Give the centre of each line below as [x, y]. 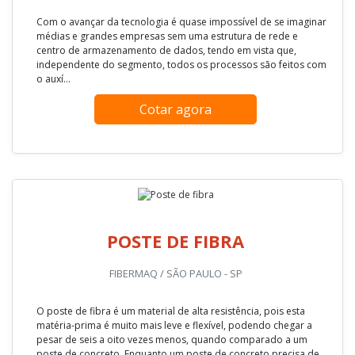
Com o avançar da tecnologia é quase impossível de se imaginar [181, 291]
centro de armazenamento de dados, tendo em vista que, [166, 319]
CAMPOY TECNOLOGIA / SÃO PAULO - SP [176, 253]
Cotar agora [176, 22]
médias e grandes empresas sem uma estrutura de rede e [167, 305]
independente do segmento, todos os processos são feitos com [181, 334]
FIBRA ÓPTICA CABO [176, 221]
